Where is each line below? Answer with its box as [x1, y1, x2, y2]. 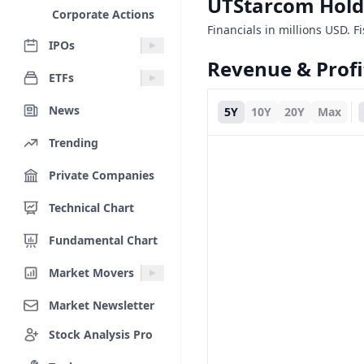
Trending [49, 134, 98, 150]
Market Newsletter [49, 297, 154, 313]
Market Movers [49, 264, 134, 280]
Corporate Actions [52, 6, 154, 22]
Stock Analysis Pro [49, 326, 153, 342]
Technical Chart [49, 199, 134, 215]
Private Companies [49, 167, 154, 183]
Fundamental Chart [49, 232, 158, 248]
